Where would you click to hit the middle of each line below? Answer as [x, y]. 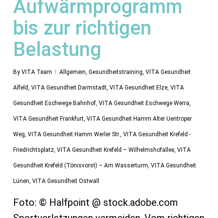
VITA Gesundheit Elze [138, 88]
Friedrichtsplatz [33, 150]
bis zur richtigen [82, 28]
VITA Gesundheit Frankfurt [48, 119]
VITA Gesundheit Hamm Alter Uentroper [139, 119]
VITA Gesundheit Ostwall [65, 181]
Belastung [57, 50]
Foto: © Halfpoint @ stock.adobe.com [95, 203]
